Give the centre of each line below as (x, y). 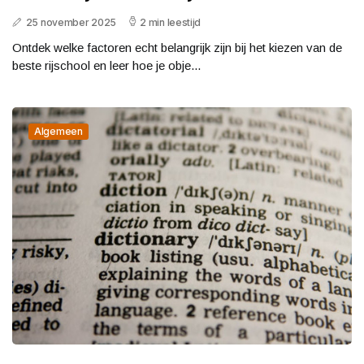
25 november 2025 (71, 22)
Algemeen (58, 131)
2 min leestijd (171, 22)
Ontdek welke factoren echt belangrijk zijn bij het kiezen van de (177, 47)
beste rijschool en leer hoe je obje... (106, 65)
